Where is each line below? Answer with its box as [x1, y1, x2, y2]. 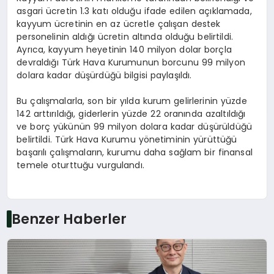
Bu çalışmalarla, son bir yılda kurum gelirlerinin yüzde [17, 95, 247, 108]
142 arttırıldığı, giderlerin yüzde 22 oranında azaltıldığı [17, 108, 246, 120]
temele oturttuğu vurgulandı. [17, 159, 144, 172]
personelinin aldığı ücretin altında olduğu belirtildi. [17, 31, 234, 43]
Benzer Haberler [11, 209, 127, 229]
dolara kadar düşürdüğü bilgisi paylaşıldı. [17, 69, 192, 82]
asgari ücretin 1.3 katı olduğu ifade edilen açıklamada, [17, 5, 252, 18]
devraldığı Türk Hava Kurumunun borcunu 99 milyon [17, 56, 245, 69]
